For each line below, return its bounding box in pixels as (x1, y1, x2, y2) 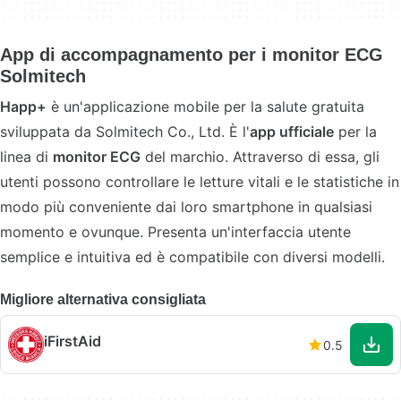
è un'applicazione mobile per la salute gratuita (47, 98, 364, 115)
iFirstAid (44, 331, 101, 350)
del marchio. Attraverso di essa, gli (141, 148, 380, 166)
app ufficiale (250, 123, 334, 141)
